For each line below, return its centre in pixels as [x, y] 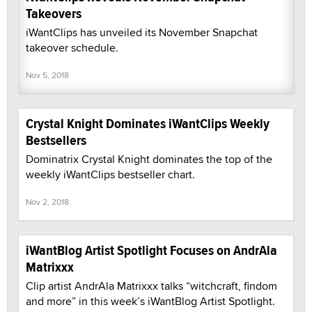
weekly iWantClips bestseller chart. [110, 175]
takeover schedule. [72, 48]
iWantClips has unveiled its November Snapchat [142, 33]
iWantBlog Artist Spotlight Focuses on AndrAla [151, 251]
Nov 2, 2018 [47, 202]
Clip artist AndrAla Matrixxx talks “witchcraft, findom [151, 286]
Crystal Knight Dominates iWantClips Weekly [148, 124]
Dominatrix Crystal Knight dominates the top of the [149, 159]
